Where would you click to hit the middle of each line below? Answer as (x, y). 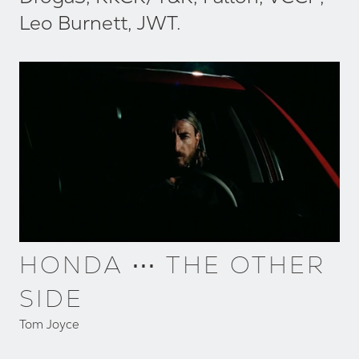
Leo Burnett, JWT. (100, 22)
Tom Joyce (49, 324)
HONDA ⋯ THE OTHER (172, 264)
